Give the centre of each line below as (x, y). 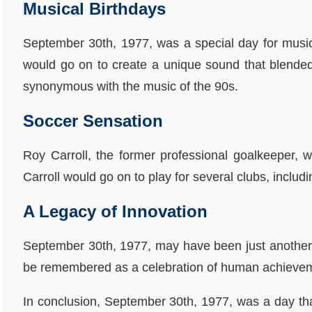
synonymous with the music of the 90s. (131, 87)
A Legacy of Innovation (115, 212)
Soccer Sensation (93, 121)
